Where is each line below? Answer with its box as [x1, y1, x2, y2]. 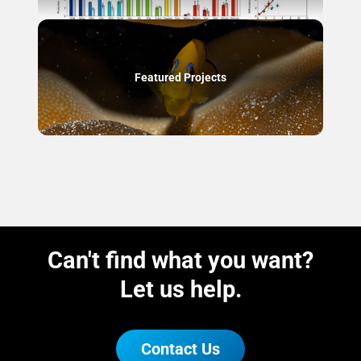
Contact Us [141, 339, 220, 359]
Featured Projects [135, 70, 226, 84]
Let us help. [119, 276, 242, 303]
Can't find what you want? [48, 247, 313, 274]
